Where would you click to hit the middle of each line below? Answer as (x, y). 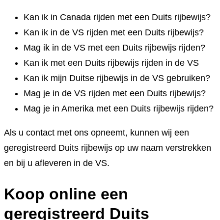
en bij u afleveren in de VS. (57, 163)
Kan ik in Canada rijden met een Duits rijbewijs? (117, 17)
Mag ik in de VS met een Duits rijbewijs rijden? (114, 48)
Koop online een (66, 194)
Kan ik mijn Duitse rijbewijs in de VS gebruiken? (117, 78)
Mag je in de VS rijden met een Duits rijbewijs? (115, 94)
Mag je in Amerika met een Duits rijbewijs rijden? (119, 109)
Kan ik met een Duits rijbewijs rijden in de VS (111, 63)
